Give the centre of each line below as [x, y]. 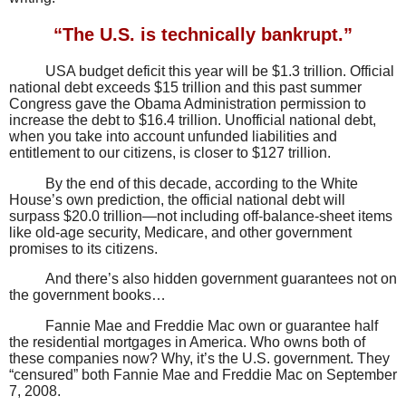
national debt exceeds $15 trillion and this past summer [185, 87]
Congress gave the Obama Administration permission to [188, 103]
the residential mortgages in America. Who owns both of [187, 343]
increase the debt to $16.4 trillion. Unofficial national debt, [193, 120]
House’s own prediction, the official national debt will [177, 199]
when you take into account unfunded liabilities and [173, 136]
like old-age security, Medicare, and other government [180, 232]
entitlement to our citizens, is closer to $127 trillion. [170, 152]
